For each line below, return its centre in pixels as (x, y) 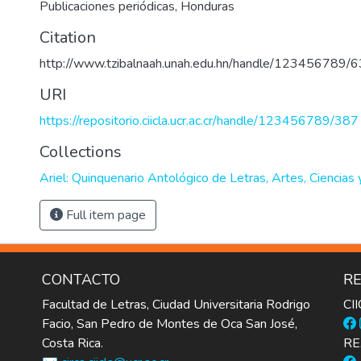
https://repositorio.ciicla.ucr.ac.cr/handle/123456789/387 (199, 121)
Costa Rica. (73, 343)
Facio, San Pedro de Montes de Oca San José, (170, 324)
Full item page (104, 215)
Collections (81, 152)
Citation (68, 37)
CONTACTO (81, 280)
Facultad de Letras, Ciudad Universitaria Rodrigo (176, 305)
